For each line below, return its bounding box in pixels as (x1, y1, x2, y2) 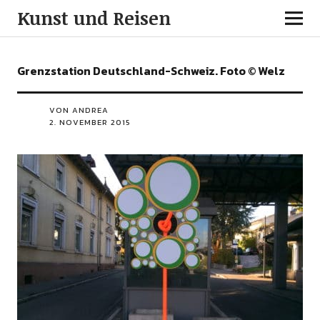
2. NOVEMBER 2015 (49, 116, 131, 128)
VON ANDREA (49, 104, 109, 116)
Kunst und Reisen (16, 6, 171, 30)
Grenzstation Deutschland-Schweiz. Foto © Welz (16, 62, 285, 79)
